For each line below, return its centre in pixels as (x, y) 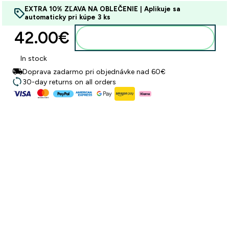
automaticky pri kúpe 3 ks (67, 17)
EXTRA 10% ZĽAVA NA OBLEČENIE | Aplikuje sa (102, 9)
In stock (34, 58)
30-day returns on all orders (69, 82)
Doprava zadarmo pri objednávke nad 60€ (94, 72)
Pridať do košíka (151, 38)
